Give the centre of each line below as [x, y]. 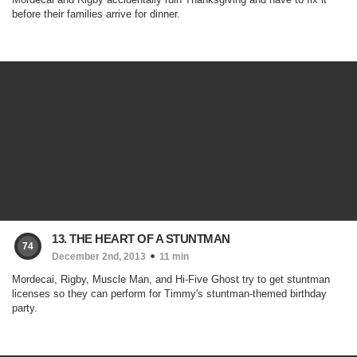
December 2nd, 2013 [99, 257]
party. [25, 308]
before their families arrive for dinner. [96, 14]
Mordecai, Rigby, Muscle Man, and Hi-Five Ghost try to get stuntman [171, 279]
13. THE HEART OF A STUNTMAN [141, 239]
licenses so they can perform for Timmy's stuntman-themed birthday [169, 294]
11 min [174, 257]
